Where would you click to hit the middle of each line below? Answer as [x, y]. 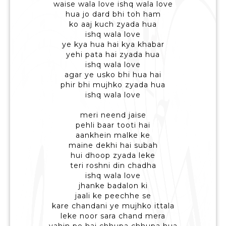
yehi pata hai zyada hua [113, 55]
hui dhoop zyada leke [113, 156]
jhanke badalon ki [113, 186]
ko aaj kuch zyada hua [113, 24]
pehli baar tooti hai [113, 125]
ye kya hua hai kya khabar [113, 45]
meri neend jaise [113, 115]
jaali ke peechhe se [113, 196]
